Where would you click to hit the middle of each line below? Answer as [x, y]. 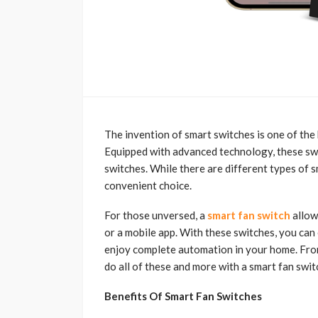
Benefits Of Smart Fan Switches [183, 296]
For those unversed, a [156, 215]
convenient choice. [148, 186]
